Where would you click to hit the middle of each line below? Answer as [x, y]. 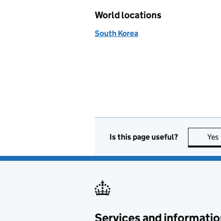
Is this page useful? [144, 137]
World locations [128, 15]
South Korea [116, 33]
